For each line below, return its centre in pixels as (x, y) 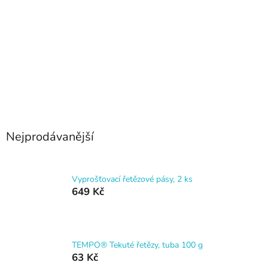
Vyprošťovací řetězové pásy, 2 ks (132, 179)
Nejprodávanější (50, 136)
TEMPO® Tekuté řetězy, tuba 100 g (137, 245)
